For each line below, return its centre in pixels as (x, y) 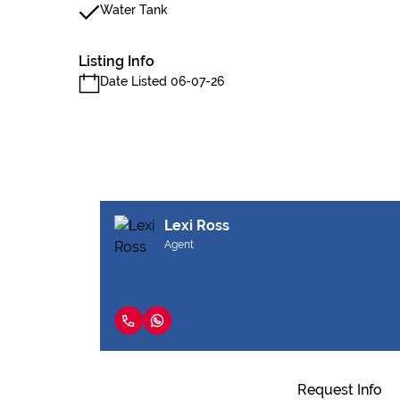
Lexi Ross (197, 225)
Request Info (339, 390)
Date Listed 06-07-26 (162, 81)
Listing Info (117, 61)
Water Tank (134, 10)
